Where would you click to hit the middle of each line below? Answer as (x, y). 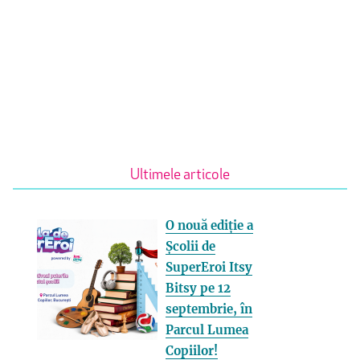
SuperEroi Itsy (209, 267)
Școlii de (190, 246)
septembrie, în (209, 309)
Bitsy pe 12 (198, 288)
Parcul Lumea (207, 329)
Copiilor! (192, 350)
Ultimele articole (180, 175)
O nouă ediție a (209, 225)
